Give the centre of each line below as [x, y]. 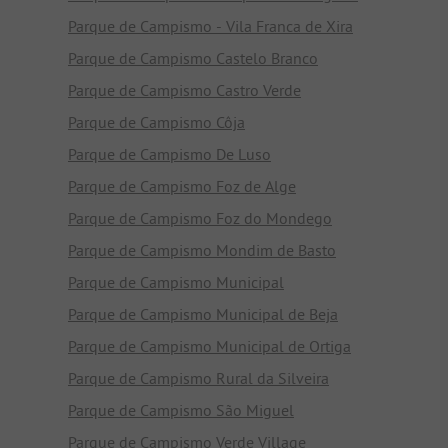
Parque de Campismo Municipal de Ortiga [209, 345]
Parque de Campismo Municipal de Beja [203, 313]
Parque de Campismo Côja [156, 121]
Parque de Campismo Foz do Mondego [200, 217]
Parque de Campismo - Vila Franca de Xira [210, 25]
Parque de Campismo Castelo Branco [193, 57]
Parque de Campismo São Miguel [181, 409]
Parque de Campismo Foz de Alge [182, 185]
